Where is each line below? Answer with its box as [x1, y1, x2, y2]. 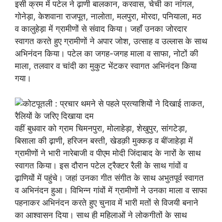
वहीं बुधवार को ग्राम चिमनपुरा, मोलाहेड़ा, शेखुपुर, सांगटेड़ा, [15, 123, 187, 133]
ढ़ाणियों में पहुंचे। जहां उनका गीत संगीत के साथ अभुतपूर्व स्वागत [15, 172, 204, 183]
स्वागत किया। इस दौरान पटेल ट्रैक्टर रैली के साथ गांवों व [15, 160, 187, 170]
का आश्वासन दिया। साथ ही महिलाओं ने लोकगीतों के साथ [15, 210, 187, 220]
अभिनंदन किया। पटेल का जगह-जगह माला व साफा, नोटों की [15, 49, 198, 58]
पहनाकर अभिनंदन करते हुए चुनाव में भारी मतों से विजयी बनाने [15, 197, 198, 208]
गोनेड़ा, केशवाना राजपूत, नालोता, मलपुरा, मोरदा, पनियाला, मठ [15, 11, 201, 21]
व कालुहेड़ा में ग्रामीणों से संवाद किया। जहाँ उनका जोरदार [15, 24, 187, 34]
